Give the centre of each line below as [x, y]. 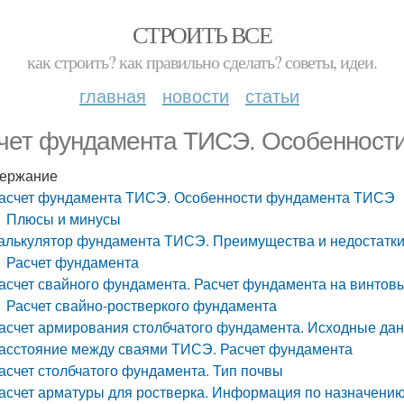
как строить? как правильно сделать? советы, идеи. [202, 62]
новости [196, 95]
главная [113, 95]
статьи [272, 95]
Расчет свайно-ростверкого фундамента [142, 305]
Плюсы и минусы [64, 219]
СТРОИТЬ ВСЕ [202, 34]
